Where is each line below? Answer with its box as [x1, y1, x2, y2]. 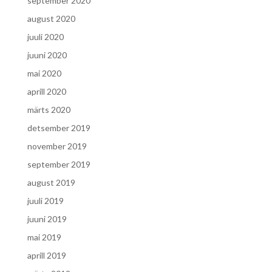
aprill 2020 [27, 86, 66, 97]
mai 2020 [27, 68, 61, 78]
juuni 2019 [27, 214, 67, 224]
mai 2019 [27, 232, 61, 242]
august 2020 [27, 13, 75, 24]
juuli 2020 [27, 32, 64, 42]
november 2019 [27, 141, 87, 151]
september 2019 [27, 159, 90, 169]
